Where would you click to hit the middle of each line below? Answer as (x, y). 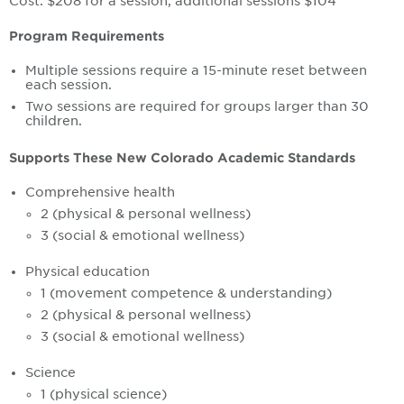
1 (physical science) (104, 395)
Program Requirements (87, 37)
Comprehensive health (100, 193)
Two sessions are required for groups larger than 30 (197, 107)
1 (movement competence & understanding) (187, 294)
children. (53, 121)
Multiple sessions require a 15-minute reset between (196, 71)
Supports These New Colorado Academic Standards (182, 158)
